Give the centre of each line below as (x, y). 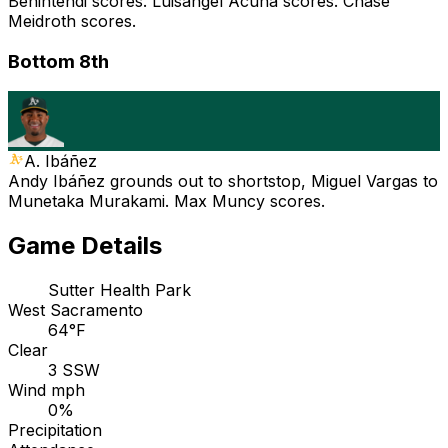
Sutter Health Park (119, 290)
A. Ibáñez (60, 161)
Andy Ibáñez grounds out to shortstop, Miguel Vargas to (223, 181)
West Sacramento (75, 310)
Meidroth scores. (72, 20)
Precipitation (55, 430)
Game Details (85, 246)
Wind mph (46, 390)
